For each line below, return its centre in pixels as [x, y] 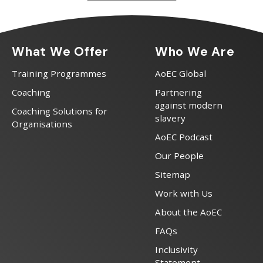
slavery [170, 118]
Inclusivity [176, 249]
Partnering [178, 92]
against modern [188, 105]
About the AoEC [188, 212]
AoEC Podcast [183, 136]
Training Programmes [59, 73]
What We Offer [60, 51]
